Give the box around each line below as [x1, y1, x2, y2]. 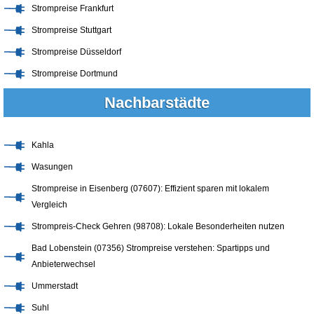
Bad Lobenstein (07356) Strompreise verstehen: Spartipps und [32, 243, 270, 253]
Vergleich [32, 199, 67, 210]
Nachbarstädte [104, 93, 210, 111]
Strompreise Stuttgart [32, 25, 111, 35]
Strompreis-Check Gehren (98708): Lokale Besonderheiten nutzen [32, 221, 285, 231]
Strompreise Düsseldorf [32, 46, 121, 57]
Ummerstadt [32, 280, 78, 291]
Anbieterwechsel [32, 259, 95, 269]
